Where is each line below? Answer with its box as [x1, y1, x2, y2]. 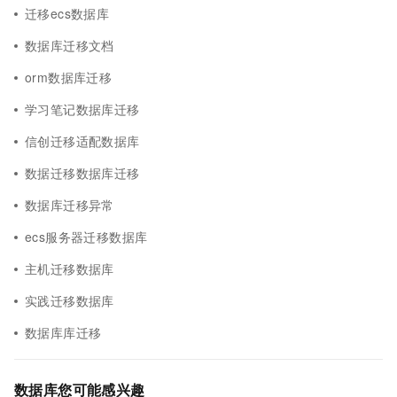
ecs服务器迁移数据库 [25, 228, 148, 245]
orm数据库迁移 [25, 68, 113, 86]
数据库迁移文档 [25, 36, 114, 54]
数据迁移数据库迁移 [25, 164, 140, 182]
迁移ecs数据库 [25, 4, 110, 22]
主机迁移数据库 [25, 260, 114, 277]
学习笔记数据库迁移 [25, 100, 140, 118]
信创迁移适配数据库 [25, 132, 140, 150]
